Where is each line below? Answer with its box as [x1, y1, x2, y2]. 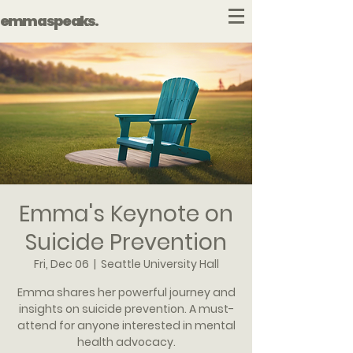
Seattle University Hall [100, 256, 219, 272]
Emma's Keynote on [19, 199, 233, 229]
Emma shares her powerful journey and [17, 284, 236, 300]
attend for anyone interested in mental [17, 318, 236, 333]
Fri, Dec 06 [33, 256, 89, 272]
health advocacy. [76, 334, 176, 350]
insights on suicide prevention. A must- [18, 301, 234, 317]
